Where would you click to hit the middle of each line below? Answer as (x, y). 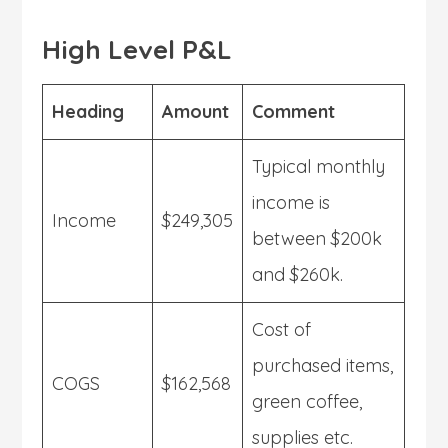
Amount (196, 111)
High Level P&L (137, 49)
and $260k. (298, 274)
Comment (294, 111)
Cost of (282, 329)
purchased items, (323, 365)
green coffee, (307, 401)
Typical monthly (319, 166)
